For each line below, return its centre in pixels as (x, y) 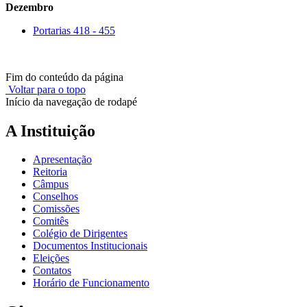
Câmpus (51, 184)
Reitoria (50, 172)
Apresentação (62, 160)
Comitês (51, 221)
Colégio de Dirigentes (80, 234)
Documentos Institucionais (90, 246)
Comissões (56, 209)
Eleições (51, 258)
